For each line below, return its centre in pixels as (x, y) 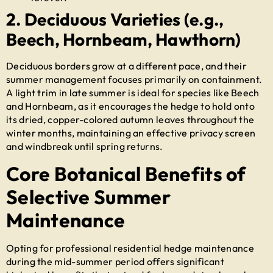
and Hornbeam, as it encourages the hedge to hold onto (130, 106)
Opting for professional (60, 248)
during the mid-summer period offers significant (115, 261)
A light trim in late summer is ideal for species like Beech (133, 93)
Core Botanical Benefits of (126, 173)
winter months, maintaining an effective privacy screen (131, 133)
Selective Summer (88, 197)
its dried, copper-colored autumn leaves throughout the (130, 120)
